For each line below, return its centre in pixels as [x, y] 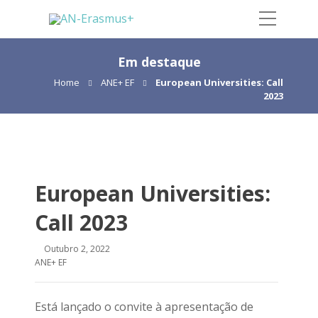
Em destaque [159, 62]
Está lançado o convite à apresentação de [144, 307]
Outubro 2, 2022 [77, 249]
